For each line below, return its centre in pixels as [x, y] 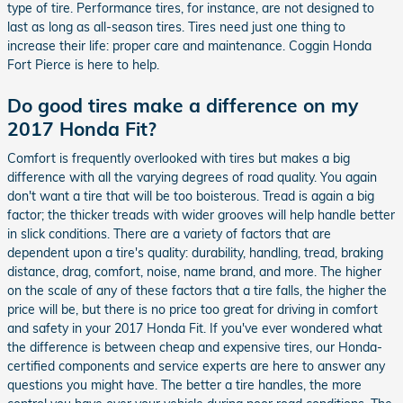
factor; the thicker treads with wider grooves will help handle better [201, 215]
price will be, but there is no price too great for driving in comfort [193, 309]
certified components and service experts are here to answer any [196, 366]
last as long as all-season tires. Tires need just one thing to [176, 27]
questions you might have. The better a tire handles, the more [184, 385]
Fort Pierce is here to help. [83, 64]
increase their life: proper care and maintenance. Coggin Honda [189, 45]
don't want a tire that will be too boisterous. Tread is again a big [191, 196]
